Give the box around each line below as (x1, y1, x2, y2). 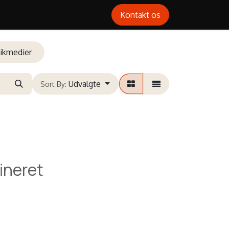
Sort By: (40, 80, 67, 88)
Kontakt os (120, 10, 161, 20)
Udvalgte (68, 79, 101, 89)
